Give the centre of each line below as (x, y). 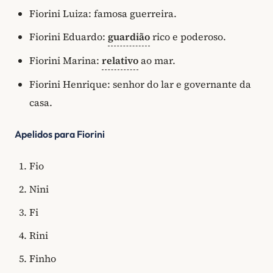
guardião (129, 37)
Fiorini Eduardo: (69, 37)
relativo (120, 61)
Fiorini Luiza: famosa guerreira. (103, 14)
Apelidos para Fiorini (60, 134)
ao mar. (157, 61)
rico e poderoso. (188, 37)
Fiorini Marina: (66, 61)
